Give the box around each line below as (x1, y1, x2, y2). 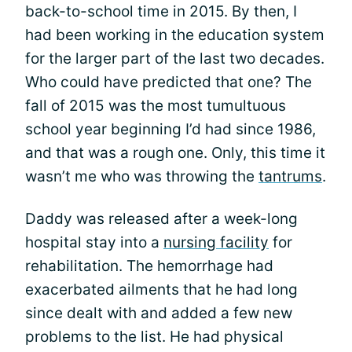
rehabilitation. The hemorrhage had (25, 256, 273, 275)
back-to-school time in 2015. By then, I (25, 2, 297, 20)
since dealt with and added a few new (25, 303, 292, 322)
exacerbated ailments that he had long (25, 280, 298, 299)
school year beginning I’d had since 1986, (25, 119, 316, 138)
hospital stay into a (25, 233, 163, 251)
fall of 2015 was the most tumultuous (25, 96, 286, 115)
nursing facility (163, 233, 269, 251)
